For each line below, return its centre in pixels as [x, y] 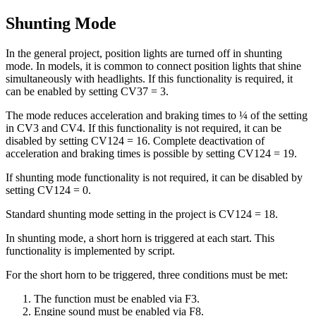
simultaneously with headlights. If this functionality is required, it [149, 78]
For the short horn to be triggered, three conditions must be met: [147, 274]
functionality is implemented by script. [90, 250]
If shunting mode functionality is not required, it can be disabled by [154, 177]
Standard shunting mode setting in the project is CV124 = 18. [142, 214]
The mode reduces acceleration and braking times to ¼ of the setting [157, 115]
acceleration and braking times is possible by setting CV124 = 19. [151, 153]
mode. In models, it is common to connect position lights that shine [153, 66]
